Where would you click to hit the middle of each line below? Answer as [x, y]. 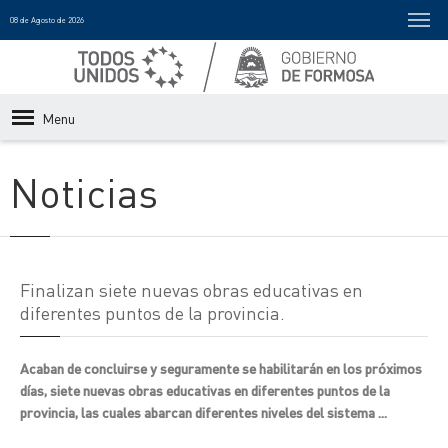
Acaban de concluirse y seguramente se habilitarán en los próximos [221, 368]
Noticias [84, 191]
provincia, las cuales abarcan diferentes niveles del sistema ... [203, 412]
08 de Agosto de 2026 [47, 20]
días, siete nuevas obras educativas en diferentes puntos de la [205, 390]
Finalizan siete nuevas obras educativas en [191, 289]
